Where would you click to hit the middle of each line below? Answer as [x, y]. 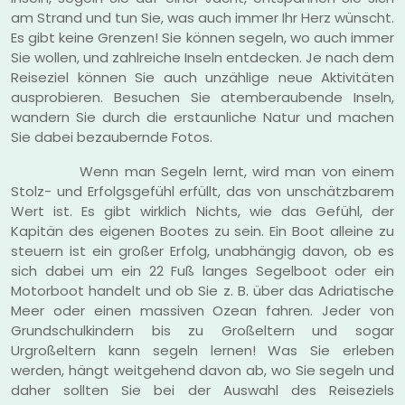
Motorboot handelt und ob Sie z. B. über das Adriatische [202, 290]
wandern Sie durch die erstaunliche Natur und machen [202, 117]
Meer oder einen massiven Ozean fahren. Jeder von [202, 310]
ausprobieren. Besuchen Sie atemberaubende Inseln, [202, 97]
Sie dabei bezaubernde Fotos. [112, 137]
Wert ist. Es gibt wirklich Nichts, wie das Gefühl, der [202, 211]
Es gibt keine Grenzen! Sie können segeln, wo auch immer [202, 37]
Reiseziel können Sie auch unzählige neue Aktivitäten [202, 77]
